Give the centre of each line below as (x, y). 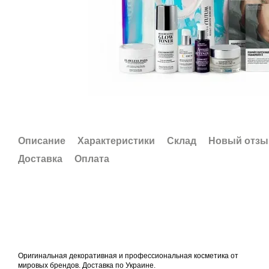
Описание (42, 141)
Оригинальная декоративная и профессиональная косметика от (128, 256)
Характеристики (116, 141)
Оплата (92, 159)
